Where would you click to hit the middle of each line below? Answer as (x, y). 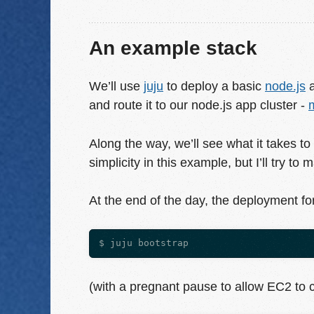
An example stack (173, 48)
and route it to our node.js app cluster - (199, 105)
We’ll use (116, 86)
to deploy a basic (214, 86)
